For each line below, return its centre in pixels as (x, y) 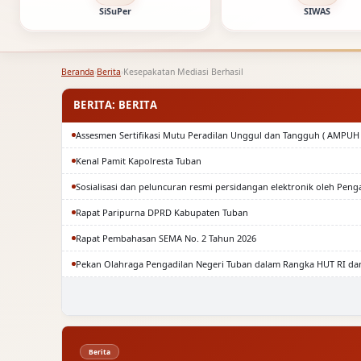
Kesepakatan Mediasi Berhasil (183, 71)
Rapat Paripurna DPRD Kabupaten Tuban (162, 212)
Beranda (78, 71)
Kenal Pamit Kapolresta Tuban (139, 160)
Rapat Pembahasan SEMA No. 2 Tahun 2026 (166, 238)
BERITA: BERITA (115, 105)
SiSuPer (115, 10)
